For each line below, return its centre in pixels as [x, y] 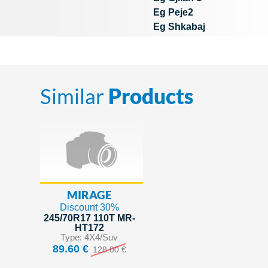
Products [151, 95]
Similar [74, 95]
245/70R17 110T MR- [89, 218]
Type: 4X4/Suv [89, 237]
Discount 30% [89, 207]
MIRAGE [89, 194]
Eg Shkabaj [179, 26]
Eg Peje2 [173, 12]
